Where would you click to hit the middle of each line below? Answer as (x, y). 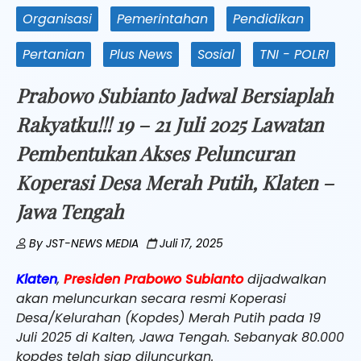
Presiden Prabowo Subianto (154, 279)
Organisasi (57, 19)
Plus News (141, 54)
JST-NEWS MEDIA (92, 243)
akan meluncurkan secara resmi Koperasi (151, 298)
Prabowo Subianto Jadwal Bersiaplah (174, 95)
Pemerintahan (162, 19)
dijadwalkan (285, 279)
